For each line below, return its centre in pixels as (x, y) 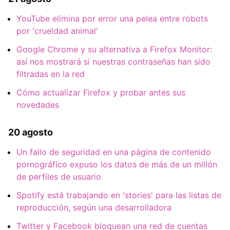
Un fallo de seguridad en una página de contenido (114, 152)
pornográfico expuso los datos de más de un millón (117, 165)
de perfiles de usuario (59, 177)
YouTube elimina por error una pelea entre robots (112, 19)
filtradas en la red (51, 74)
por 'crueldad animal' (57, 31)
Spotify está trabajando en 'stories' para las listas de (119, 195)
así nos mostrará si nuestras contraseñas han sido (113, 62)
